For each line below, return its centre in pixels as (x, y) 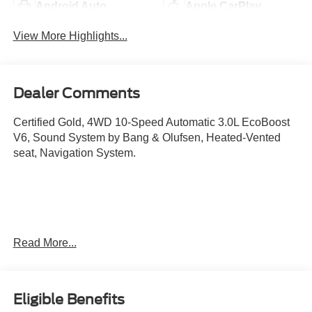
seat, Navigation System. (74, 153)
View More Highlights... (70, 36)
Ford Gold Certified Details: (80, 290)
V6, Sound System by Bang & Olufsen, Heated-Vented (147, 137)
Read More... (45, 242)
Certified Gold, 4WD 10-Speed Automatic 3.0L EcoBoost (151, 122)
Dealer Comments (76, 93)
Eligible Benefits (69, 300)
